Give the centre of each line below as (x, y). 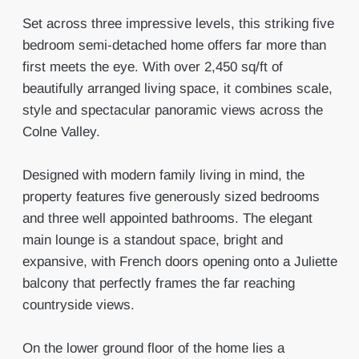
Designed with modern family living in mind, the (163, 175)
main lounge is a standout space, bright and (152, 240)
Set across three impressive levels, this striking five (178, 24)
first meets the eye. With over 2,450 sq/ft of (152, 67)
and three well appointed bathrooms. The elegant (167, 218)
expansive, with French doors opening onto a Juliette (179, 262)
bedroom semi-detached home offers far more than (174, 45)
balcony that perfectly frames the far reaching (158, 283)
